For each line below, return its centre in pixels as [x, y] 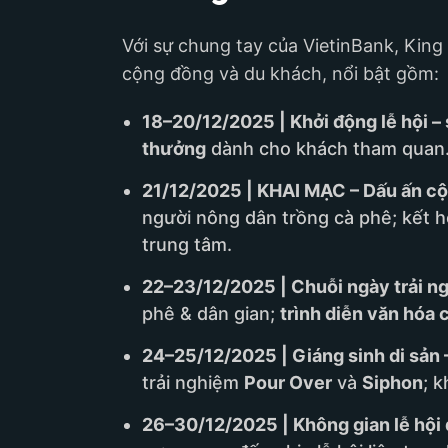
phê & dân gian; [211, 314]
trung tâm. [187, 245]
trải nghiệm [193, 383]
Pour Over [288, 383]
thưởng [174, 149]
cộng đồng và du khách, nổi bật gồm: [280, 74]
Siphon [392, 383]
